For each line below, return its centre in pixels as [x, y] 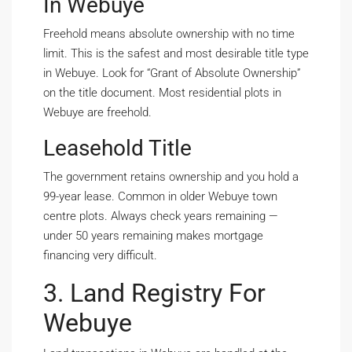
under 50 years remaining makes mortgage [153, 236]
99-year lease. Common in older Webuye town [160, 197]
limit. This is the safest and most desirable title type [176, 54]
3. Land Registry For [154, 293]
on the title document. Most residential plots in [162, 93]
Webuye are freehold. [97, 113]
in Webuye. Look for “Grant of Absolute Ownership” [172, 73]
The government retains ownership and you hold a [171, 177]
